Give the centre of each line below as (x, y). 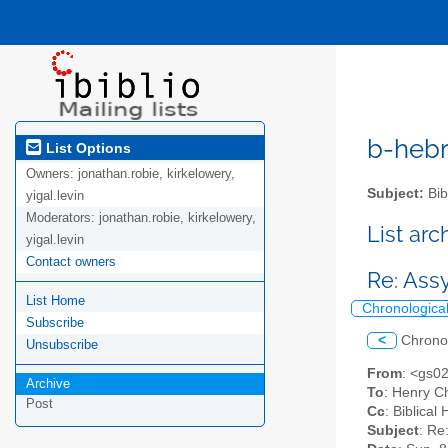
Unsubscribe (62, 345)
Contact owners (71, 262)
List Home (55, 301)
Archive (48, 384)
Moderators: (62, 218)
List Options (86, 147)
